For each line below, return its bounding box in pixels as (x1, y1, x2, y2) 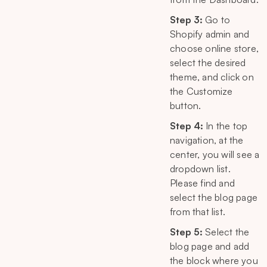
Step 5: (170, 225, 203, 238)
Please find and (170, 176, 235, 189)
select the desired (170, 56, 246, 69)
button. (170, 99, 201, 111)
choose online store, (170, 42, 259, 54)
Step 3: (170, 13, 203, 26)
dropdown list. (170, 162, 231, 175)
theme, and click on (170, 70, 254, 83)
